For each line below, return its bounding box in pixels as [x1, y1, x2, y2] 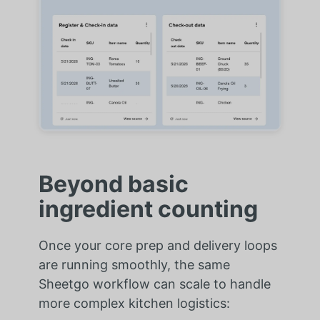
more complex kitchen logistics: [38, 296, 230, 311]
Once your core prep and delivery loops [38, 238, 277, 254]
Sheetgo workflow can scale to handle [38, 276, 271, 292]
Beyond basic [38, 170, 189, 199]
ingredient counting [38, 195, 258, 224]
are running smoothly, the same [38, 257, 230, 273]
